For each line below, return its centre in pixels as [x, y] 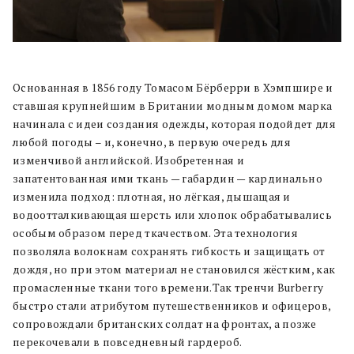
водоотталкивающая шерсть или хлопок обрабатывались [172, 215]
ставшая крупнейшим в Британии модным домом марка [173, 106]
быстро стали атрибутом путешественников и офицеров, [172, 306]
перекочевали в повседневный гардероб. [128, 343]
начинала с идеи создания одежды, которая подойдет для [174, 124]
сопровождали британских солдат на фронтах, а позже [164, 324]
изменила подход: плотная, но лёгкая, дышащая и [152, 197]
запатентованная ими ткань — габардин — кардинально [168, 179]
